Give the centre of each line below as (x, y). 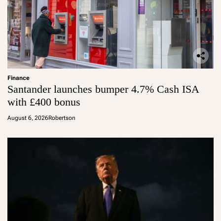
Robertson (62, 118)
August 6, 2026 (28, 118)
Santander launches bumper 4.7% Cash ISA (103, 89)
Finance (18, 78)
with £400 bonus (44, 102)
